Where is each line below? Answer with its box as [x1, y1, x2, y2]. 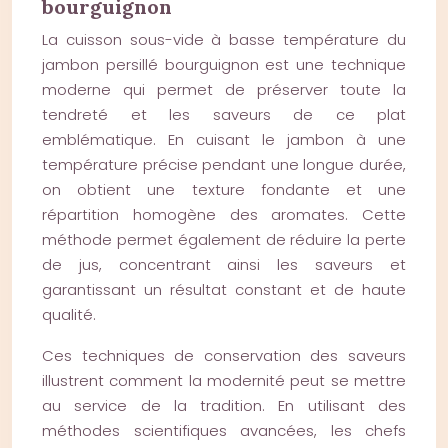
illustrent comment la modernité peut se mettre [42, 370, 406, 391]
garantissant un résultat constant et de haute [42, 279, 406, 300]
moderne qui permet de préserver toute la [42, 79, 406, 100]
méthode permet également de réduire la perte [42, 229, 406, 250]
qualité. [42, 304, 96, 325]
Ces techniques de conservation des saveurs [42, 345, 406, 366]
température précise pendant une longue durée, [42, 154, 406, 175]
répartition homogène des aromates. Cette [42, 204, 406, 225]
